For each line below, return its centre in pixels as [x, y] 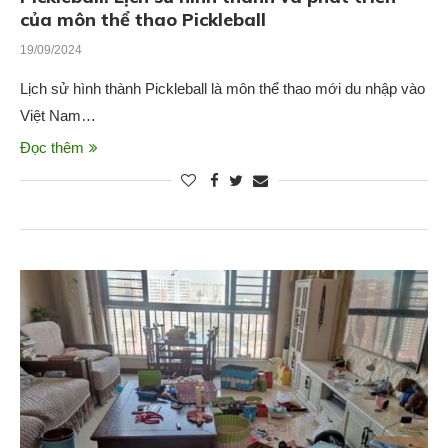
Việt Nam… [58, 116]
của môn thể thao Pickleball [143, 20]
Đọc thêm [52, 148]
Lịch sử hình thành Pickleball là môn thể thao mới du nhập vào [222, 89]
